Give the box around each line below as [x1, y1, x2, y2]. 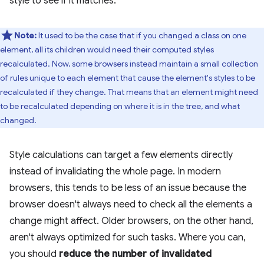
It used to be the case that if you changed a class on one [37, 30, 246, 41]
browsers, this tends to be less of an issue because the [9, 182, 246, 194]
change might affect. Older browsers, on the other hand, [9, 215, 253, 227]
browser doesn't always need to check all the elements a [9, 199, 252, 210]
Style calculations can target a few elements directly [9, 149, 233, 161]
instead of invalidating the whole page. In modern [9, 166, 221, 177]
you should [9, 248, 59, 260]
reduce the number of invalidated [59, 248, 212, 260]
